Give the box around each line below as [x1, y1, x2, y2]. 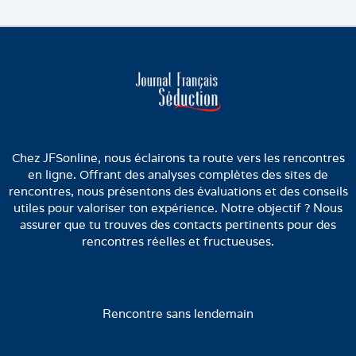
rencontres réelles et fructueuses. [82, 234, 274, 250]
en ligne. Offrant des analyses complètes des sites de [28, 167, 328, 183]
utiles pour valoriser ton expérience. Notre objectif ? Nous [14, 200, 342, 216]
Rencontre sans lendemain [103, 306, 253, 322]
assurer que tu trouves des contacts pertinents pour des [20, 217, 336, 233]
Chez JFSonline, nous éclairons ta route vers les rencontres [11, 150, 345, 166]
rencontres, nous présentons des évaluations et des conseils [8, 184, 348, 199]
